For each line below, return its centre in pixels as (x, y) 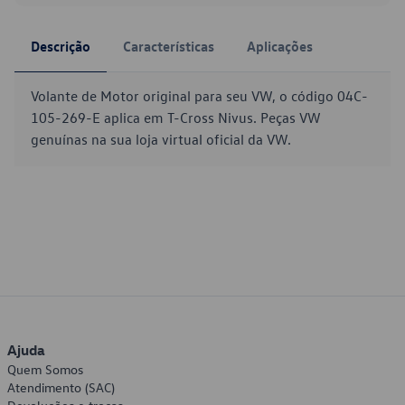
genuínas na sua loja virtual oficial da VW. (161, 139)
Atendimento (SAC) (61, 387)
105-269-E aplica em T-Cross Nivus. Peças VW (176, 118)
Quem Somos (45, 369)
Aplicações (280, 46)
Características (169, 46)
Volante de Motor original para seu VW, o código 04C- (199, 96)
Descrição (61, 46)
